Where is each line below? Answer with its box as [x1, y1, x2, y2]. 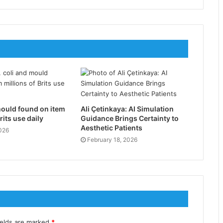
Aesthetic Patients [80, 123, 142, 132]
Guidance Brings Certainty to [80, 113, 179, 122]
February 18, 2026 [87, 135, 137, 143]
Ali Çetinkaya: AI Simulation [80, 104, 174, 113]
